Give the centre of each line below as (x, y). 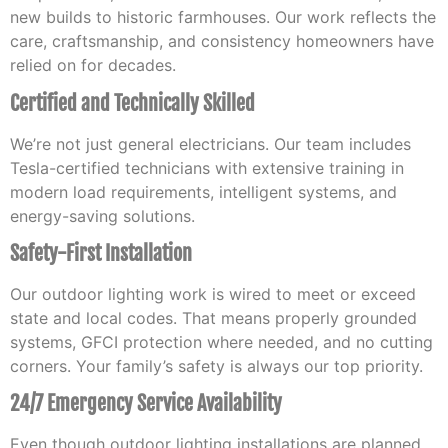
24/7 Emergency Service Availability (146, 404)
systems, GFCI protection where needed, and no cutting (221, 342)
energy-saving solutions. (102, 215)
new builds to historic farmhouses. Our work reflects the (223, 17)
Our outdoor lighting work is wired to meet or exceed (213, 294)
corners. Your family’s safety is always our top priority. (216, 366)
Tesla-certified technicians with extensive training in (207, 167)
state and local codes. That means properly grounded (213, 318)
